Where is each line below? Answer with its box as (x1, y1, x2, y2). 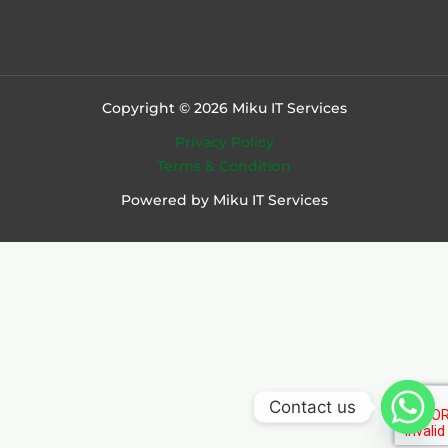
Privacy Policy (174, 133, 274, 150)
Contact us (269, 396, 356, 417)
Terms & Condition (157, 157, 291, 174)
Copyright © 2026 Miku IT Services (101, 99, 347, 116)
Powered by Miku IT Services (120, 191, 328, 208)
